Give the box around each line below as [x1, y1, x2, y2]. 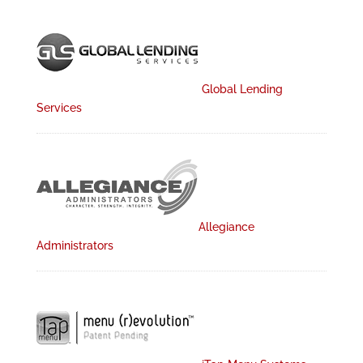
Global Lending [198, 83, 283, 96]
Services [36, 101, 82, 114]
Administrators [36, 239, 113, 252]
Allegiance [198, 220, 254, 233]
